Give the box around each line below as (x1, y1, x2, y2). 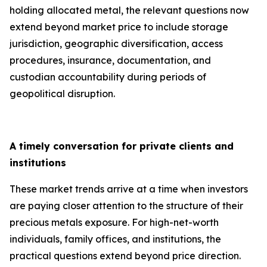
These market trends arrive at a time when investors (10, 183, 248, 195)
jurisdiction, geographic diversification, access (10, 38, 223, 49)
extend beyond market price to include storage (10, 21, 228, 33)
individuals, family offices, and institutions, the (10, 233, 221, 245)
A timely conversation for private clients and (10, 140, 234, 152)
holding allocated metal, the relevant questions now (10, 4, 249, 16)
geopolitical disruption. (10, 88, 115, 100)
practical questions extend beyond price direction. (10, 250, 241, 262)
